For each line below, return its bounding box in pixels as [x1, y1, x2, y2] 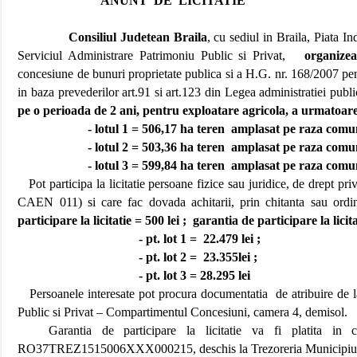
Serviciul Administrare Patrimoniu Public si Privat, [18, 49, 286, 62]
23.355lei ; [203, 250, 258, 264]
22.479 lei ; [203, 232, 261, 245]
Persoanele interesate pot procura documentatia [29, 287, 268, 300]
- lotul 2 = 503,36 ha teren [88, 140, 226, 154]
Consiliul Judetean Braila [68, 30, 207, 44]
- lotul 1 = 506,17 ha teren [88, 122, 226, 135]
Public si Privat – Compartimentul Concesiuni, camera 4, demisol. [18, 305, 348, 319]
